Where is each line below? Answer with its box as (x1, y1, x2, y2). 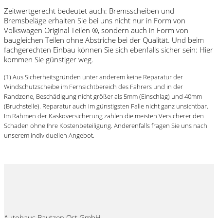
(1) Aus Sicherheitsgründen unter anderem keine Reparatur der (4, 73, 183, 82)
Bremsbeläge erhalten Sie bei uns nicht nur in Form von (4, 16, 185, 26)
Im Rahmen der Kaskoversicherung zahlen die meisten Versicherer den (4, 112, 204, 121)
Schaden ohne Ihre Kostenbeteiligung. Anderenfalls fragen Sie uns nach (4, 122, 207, 130)
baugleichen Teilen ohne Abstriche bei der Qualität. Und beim (4, 35, 204, 45)
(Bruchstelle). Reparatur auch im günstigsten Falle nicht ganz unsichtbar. (4, 102, 208, 111)
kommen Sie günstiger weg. (4, 54, 93, 65)
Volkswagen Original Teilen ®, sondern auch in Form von (4, 25, 188, 36)
